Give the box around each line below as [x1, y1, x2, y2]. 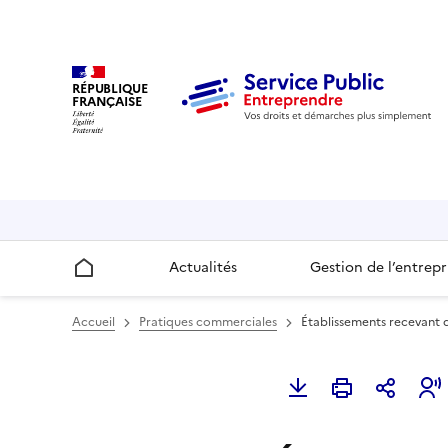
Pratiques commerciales [139, 313, 277, 332]
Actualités [169, 257, 237, 279]
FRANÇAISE [72, 91, 142, 111]
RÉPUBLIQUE [72, 78, 148, 98]
